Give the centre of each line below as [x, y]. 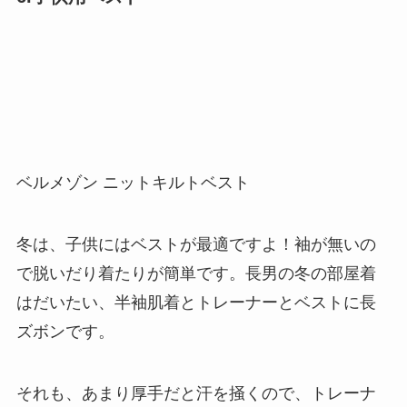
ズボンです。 [65, 331]
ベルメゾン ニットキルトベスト [133, 182]
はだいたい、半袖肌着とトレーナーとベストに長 [196, 302]
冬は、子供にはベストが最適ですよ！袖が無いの [196, 244]
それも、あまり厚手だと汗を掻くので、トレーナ [196, 393]
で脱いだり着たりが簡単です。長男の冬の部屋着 [196, 273]
